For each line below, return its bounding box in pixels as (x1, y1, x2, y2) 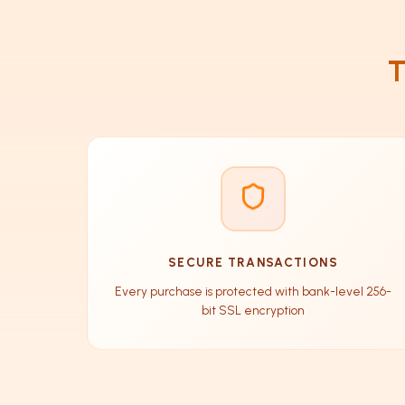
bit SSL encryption (202, 302, 305, 317)
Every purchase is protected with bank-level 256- (115, 283, 391, 298)
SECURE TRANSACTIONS (168, 254, 338, 269)
